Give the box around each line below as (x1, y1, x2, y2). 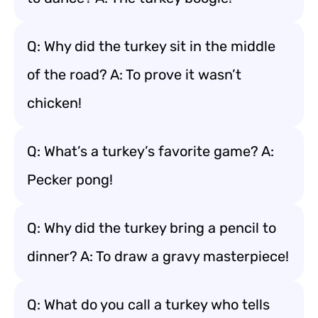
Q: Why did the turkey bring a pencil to (27, 219, 276, 236)
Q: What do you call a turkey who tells (27, 296, 270, 313)
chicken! (27, 94, 82, 111)
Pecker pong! (27, 171, 113, 188)
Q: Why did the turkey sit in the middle (27, 38, 275, 55)
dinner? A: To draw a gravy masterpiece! (27, 248, 289, 265)
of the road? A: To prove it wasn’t (27, 66, 241, 83)
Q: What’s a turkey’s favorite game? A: (27, 143, 274, 160)
